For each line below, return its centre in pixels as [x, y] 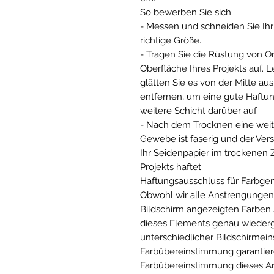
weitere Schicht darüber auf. [199, 110]
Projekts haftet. [172, 167]
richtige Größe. [171, 40]
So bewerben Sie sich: [187, 12]
